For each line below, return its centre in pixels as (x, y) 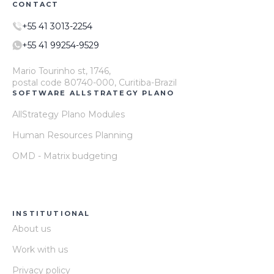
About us (31, 228)
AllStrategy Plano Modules (68, 114)
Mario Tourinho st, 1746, (61, 71)
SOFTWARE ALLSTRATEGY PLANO (94, 93)
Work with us (40, 249)
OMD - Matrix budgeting (65, 156)
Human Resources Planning (72, 135)
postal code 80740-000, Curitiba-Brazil (94, 82)
